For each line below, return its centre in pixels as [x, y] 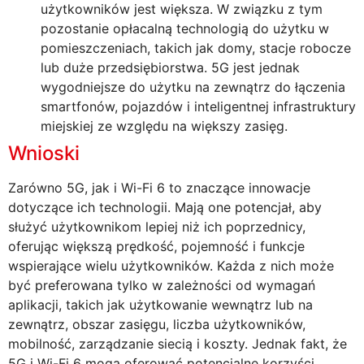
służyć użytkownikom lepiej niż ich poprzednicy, [157, 226]
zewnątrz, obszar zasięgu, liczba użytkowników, [157, 324]
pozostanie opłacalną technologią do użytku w [185, 28]
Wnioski [44, 153]
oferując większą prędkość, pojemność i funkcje [156, 246]
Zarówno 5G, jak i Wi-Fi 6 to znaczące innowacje [159, 187]
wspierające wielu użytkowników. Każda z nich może [171, 265]
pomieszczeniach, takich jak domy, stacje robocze [196, 48]
